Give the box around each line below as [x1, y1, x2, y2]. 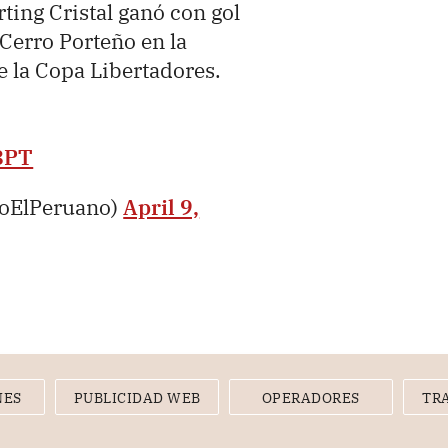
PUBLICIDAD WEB [73, 389, 201, 408]
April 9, [123, 193, 200, 222]
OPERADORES [261, 389, 360, 408]
